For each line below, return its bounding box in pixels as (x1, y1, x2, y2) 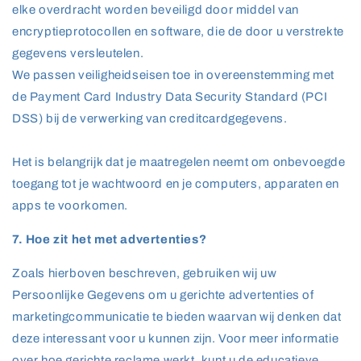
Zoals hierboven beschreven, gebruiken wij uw (12, 267, 277, 280)
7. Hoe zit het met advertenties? (12, 233, 207, 246)
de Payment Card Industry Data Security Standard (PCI (12, 90, 328, 103)
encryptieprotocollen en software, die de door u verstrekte (12, 25, 344, 38)
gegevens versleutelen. (12, 47, 144, 60)
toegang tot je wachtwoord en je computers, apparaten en (12, 177, 340, 190)
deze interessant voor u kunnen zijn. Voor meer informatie (12, 332, 339, 345)
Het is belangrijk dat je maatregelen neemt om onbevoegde (12, 156, 346, 168)
